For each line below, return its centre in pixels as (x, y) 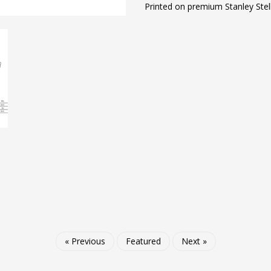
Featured (143, 241)
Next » (194, 241)
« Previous (85, 241)
